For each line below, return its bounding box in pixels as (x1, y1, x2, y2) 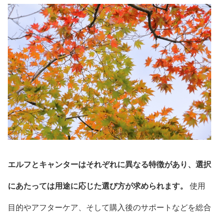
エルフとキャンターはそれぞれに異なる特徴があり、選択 (8, 160, 211, 169)
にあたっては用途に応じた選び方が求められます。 (8, 181, 188, 190)
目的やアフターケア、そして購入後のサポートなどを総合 (8, 203, 211, 212)
